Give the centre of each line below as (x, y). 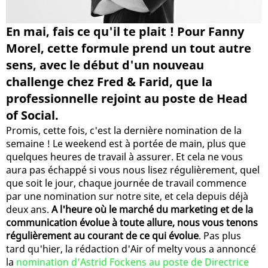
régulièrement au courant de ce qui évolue (102, 235)
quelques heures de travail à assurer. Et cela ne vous (124, 156)
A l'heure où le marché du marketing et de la (152, 209)
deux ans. (29, 209)
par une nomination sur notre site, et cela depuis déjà (127, 196)
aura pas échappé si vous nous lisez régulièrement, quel (133, 170)
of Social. (32, 115)
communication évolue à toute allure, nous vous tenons (132, 222)
